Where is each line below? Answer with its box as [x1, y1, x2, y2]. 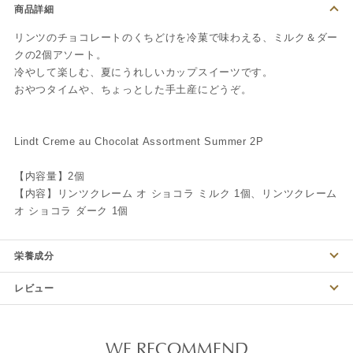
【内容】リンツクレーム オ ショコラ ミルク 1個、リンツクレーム [13, 187, 338, 199]
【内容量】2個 [13, 169, 85, 182]
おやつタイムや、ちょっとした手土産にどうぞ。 [13, 83, 252, 95]
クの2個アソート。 [13, 48, 107, 61]
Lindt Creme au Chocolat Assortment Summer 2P [13, 135, 264, 147]
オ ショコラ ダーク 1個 [13, 204, 129, 217]
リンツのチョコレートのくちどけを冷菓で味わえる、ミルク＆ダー [13, 31, 338, 43]
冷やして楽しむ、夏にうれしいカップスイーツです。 [13, 65, 273, 78]
